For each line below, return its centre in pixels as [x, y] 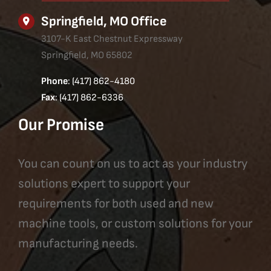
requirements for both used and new [116, 204]
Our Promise [61, 125]
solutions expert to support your [104, 184]
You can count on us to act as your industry [132, 164]
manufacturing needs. [78, 244]
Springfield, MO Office [104, 21]
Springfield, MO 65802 [87, 55]
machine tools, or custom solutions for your [135, 224]
